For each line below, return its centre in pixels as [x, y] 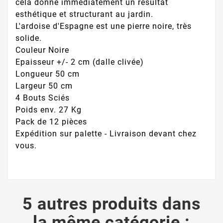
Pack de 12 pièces [51, 121]
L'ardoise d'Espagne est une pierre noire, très [104, 26]
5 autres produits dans [111, 203]
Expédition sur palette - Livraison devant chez [106, 133]
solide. [29, 38]
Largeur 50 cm [44, 86]
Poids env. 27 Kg [49, 110]
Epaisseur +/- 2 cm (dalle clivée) [80, 62]
